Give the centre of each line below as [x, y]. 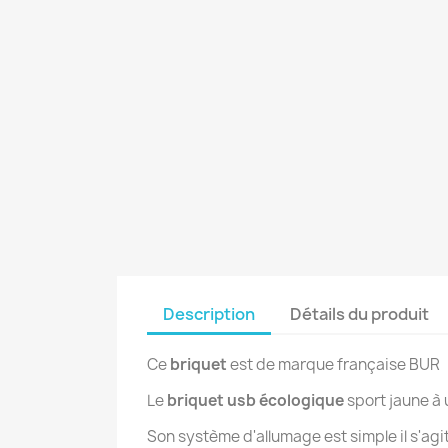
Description [209, 314]
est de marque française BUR [333, 364]
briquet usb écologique [255, 400]
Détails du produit [360, 314]
